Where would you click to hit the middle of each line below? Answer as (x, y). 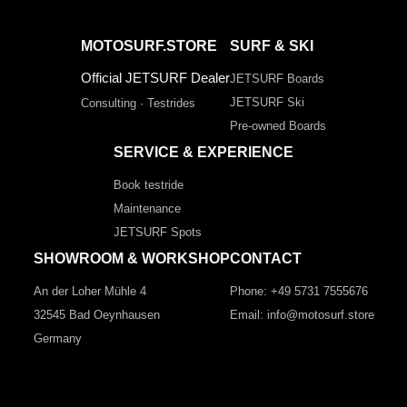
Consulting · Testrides (138, 103)
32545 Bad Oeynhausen (96, 314)
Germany (57, 338)
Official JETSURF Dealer (155, 78)
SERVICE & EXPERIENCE (203, 152)
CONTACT (265, 258)
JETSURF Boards (277, 78)
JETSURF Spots (158, 232)
